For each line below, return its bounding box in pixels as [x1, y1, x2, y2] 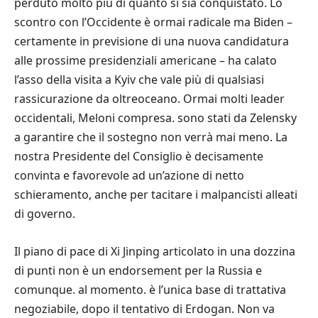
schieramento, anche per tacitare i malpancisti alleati [14, 186, 297, 202]
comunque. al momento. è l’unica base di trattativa [14, 281, 286, 297]
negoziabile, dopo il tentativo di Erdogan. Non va [14, 300, 275, 317]
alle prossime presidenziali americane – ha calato [14, 52, 277, 68]
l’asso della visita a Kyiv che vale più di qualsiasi [14, 71, 264, 87]
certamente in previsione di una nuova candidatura [14, 33, 289, 49]
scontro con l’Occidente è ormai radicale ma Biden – [14, 13, 292, 30]
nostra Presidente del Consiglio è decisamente [14, 148, 263, 164]
